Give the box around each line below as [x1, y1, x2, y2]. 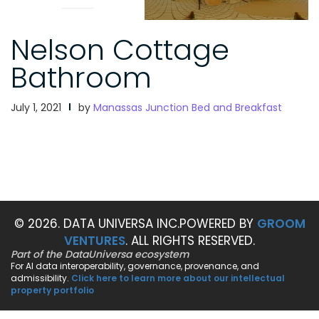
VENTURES [64, 232, 125, 250]
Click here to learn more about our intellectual [71, 272, 285, 285]
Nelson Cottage [11, 30, 229, 70]
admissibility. [11, 272, 71, 285]
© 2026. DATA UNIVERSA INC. [14, 215, 179, 233]
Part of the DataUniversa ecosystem [11, 247, 189, 262]
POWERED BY [179, 215, 257, 233]
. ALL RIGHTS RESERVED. [125, 232, 255, 250]
